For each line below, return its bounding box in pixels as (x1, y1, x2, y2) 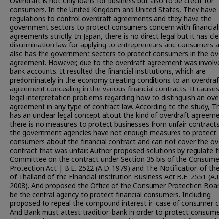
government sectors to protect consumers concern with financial (10, 22, 218, 33)
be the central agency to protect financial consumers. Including (10, 190, 211, 200)
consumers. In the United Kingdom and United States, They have (10, 5, 216, 15)
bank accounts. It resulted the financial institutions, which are (10, 66, 206, 77)
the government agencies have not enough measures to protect (10, 128, 216, 138)
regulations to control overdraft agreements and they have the (10, 14, 212, 24)
